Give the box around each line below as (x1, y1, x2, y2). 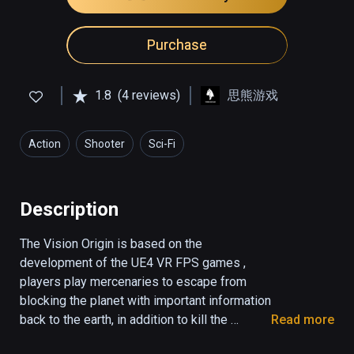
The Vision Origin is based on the (20, 236, 202, 252)
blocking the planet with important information (20, 293, 271, 309)
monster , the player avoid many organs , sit (20, 331, 258, 347)
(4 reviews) (118, 88, 180, 104)
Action (28, 137, 61, 151)
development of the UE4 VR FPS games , (20, 255, 246, 271)
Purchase (147, 36, 207, 54)
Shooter (85, 137, 125, 151)
